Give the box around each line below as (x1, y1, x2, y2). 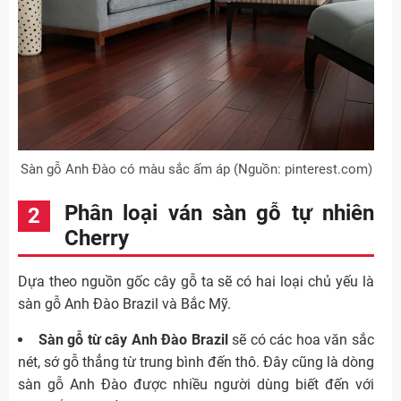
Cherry (64, 225, 129, 251)
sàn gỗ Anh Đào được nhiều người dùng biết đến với (18, 375, 374, 393)
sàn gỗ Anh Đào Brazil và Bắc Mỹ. (18, 294, 231, 312)
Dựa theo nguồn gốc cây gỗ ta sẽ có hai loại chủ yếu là (18, 272, 374, 290)
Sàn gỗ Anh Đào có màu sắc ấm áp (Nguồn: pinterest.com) (20, 160, 372, 177)
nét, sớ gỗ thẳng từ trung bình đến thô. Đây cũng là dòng (18, 353, 374, 371)
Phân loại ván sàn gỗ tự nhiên (64, 200, 374, 226)
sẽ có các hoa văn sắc (227, 330, 375, 348)
